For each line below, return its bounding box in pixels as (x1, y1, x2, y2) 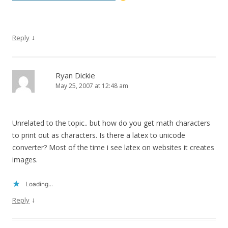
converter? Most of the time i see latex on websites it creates (12, 142, 214, 153)
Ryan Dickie (55, 70, 95, 81)
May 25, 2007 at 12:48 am (55, 81, 128, 91)
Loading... (25, 180, 53, 188)
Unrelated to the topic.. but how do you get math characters (12, 118, 210, 128)
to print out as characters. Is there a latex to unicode (12, 130, 185, 140)
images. (12, 155, 38, 165)
